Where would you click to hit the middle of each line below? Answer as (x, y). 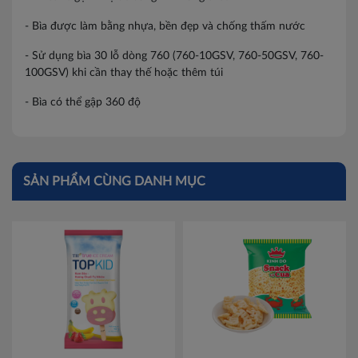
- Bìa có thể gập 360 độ (83, 102)
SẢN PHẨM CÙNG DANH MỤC (114, 181)
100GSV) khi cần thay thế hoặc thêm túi (124, 73)
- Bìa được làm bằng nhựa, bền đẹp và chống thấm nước (165, 26)
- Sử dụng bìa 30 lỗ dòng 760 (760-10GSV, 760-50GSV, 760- (174, 56)
